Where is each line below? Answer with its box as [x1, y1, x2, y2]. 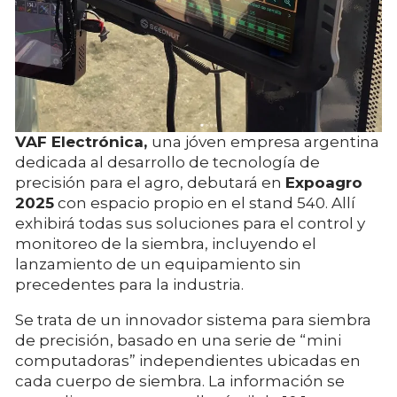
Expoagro [285, 174, 362, 192]
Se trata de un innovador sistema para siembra [15, 311, 371, 330]
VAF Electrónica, [15, 133, 152, 152]
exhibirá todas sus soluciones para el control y [15, 214, 365, 233]
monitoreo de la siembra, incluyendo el [15, 235, 316, 253]
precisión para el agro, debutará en [15, 174, 285, 192]
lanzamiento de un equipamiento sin [15, 255, 301, 274]
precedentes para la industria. [15, 276, 244, 294]
